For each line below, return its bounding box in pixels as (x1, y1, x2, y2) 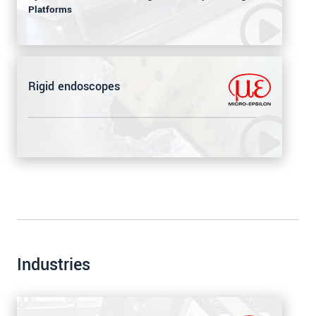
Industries (17, 253, 90, 276)
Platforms (28, 2, 72, 17)
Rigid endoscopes (28, 78, 120, 95)
